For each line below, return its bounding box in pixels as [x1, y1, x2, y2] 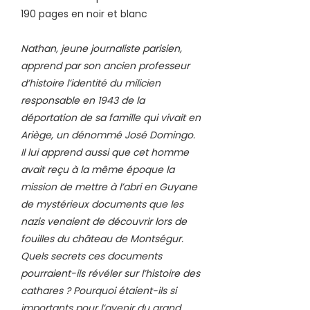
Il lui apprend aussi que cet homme [21, 145, 189, 159]
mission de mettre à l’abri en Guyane [21, 179, 197, 194]
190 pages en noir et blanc [21, 6, 150, 21]
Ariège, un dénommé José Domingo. [21, 127, 195, 142]
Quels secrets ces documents [21, 248, 162, 263]
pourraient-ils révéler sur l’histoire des [21, 266, 200, 280]
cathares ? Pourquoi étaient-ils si [21, 283, 176, 298]
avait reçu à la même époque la [21, 162, 174, 176]
